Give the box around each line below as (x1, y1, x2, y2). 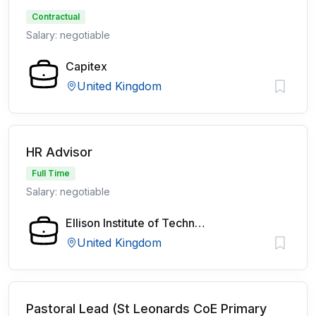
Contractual (32, 11, 80, 22)
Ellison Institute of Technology (195, 216, 205, 230)
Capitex (66, 59, 107, 73)
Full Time (32, 168, 70, 178)
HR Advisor (26, 145, 92, 159)
